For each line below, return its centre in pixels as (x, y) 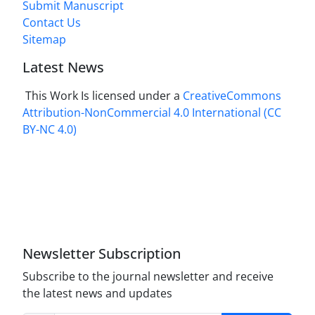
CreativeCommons (232, 96)
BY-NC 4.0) (50, 130)
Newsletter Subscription (102, 254)
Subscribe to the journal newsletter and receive (148, 277)
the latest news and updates (97, 294)
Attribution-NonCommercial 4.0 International (142, 113)
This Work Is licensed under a (103, 96)
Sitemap (44, 40)
